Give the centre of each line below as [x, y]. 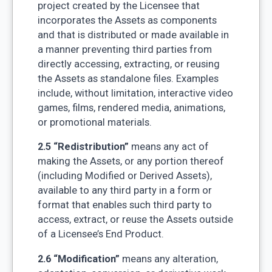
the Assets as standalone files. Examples [128, 78]
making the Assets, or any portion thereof [131, 161]
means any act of [168, 147]
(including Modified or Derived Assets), [124, 176]
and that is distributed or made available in [133, 35]
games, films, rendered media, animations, [131, 107]
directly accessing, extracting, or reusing [128, 64]
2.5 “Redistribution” [83, 147]
